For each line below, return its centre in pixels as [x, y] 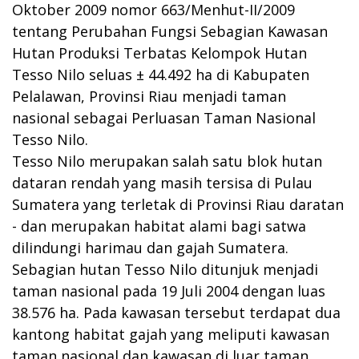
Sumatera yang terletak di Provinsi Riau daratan [178, 204]
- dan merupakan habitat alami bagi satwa [159, 226]
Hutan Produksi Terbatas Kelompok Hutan [159, 52]
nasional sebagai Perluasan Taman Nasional [164, 117]
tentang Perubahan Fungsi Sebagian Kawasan [170, 31]
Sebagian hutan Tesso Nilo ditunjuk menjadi [165, 269]
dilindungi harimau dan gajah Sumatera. [150, 247]
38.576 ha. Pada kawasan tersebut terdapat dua [176, 312]
